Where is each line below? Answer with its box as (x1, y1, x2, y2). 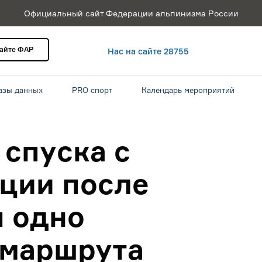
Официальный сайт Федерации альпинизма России (23, 8, 239, 18)
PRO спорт (72, 85, 112, 95)
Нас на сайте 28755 (108, 46, 189, 56)
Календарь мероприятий (142, 85, 235, 95)
